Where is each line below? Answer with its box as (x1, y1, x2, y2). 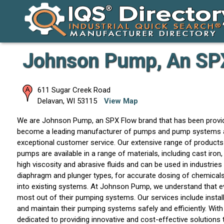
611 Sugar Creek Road (37, 85, 110, 95)
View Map (103, 96, 138, 106)
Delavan (37, 96, 63, 106)
